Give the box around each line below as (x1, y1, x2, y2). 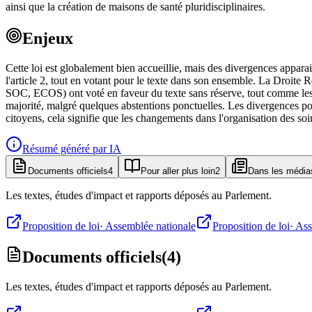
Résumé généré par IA (22, 142, 121, 155)
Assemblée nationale (105, 219, 196, 232)
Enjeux (22, 29, 73, 47)
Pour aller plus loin (141, 165, 215, 176)
